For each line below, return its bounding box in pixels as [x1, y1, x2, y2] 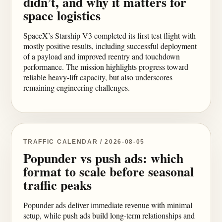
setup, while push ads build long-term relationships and [23, 210, 195, 221]
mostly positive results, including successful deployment [23, 41, 197, 51]
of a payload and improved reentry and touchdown [23, 51, 180, 61]
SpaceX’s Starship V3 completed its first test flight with [23, 30, 196, 41]
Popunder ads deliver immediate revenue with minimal [23, 200, 193, 210]
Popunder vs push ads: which [23, 149, 184, 167]
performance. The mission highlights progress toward [23, 61, 189, 72]
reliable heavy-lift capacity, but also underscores [23, 72, 173, 82]
